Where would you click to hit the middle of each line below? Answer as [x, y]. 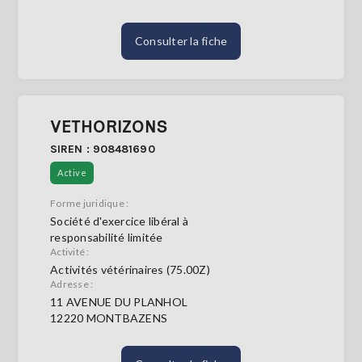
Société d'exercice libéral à [119, 221]
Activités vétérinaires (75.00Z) [130, 269]
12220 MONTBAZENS [109, 318]
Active [72, 173]
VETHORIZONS [109, 126]
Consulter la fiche [181, 41]
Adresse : [72, 284]
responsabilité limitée [107, 237]
